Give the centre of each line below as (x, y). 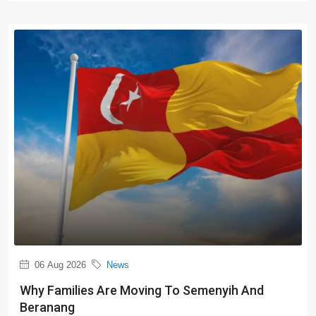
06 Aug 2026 (59, 265)
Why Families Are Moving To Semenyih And (142, 290)
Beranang (47, 307)
